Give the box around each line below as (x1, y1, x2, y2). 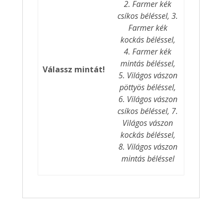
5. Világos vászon (118, 70, 177, 81)
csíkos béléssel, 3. (117, 10, 178, 22)
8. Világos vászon (118, 141, 177, 153)
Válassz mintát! (43, 64, 106, 75)
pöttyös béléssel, (119, 82, 176, 93)
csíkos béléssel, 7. (117, 106, 178, 117)
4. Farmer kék (124, 46, 172, 57)
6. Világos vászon (118, 94, 177, 105)
